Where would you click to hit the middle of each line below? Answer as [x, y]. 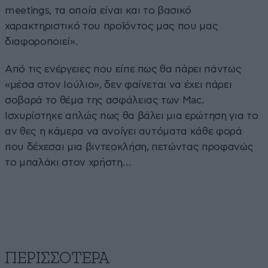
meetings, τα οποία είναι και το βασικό [98, 10]
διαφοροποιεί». [41, 41]
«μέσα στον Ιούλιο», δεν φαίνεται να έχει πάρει [118, 84]
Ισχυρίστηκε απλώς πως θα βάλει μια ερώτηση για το [132, 115]
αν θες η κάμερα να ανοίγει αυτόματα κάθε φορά [124, 131]
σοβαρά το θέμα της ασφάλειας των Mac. [104, 100]
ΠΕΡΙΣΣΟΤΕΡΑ [57, 258]
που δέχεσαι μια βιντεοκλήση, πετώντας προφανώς [129, 147]
